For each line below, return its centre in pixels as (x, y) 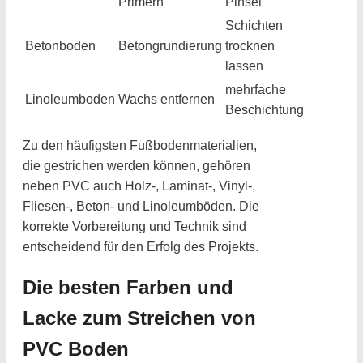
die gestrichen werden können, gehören (137, 165)
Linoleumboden (70, 99)
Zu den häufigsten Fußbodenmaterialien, (140, 145)
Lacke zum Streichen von (139, 318)
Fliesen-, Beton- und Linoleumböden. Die (141, 206)
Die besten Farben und (128, 288)
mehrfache (256, 89)
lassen (244, 66)
